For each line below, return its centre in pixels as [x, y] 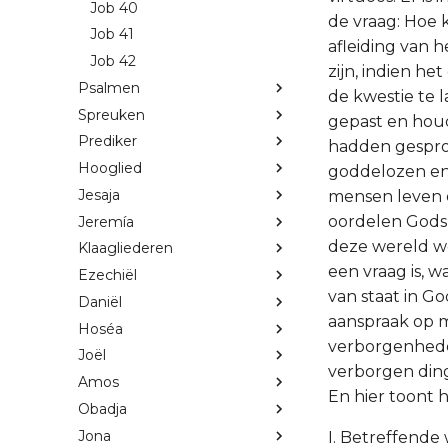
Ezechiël [107, 275]
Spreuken [111, 114]
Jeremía [106, 221]
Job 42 [113, 61]
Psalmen [109, 87]
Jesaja [99, 194]
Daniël [100, 301]
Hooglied [110, 168]
